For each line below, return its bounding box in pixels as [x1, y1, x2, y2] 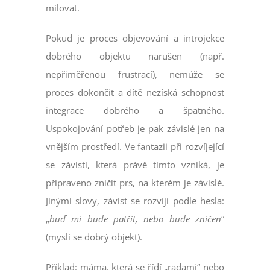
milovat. [46, 2, 80, 14]
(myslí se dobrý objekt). [46, 231, 143, 243]
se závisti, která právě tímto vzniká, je [46, 159, 224, 171]
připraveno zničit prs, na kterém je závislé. [46, 177, 224, 189]
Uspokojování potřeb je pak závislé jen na [46, 122, 224, 135]
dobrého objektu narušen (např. [46, 50, 224, 63]
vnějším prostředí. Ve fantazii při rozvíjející [46, 140, 224, 153]
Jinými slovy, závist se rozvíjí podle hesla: [46, 195, 224, 207]
